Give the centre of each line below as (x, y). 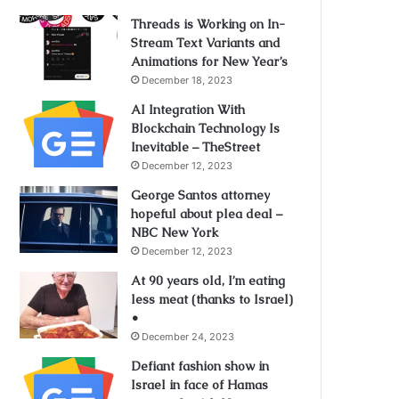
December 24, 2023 (188, 337)
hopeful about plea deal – (207, 214)
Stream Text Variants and (206, 43)
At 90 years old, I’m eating (208, 281)
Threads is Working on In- (208, 24)
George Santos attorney (201, 195)
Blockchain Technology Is (206, 128)
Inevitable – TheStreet (196, 147)
